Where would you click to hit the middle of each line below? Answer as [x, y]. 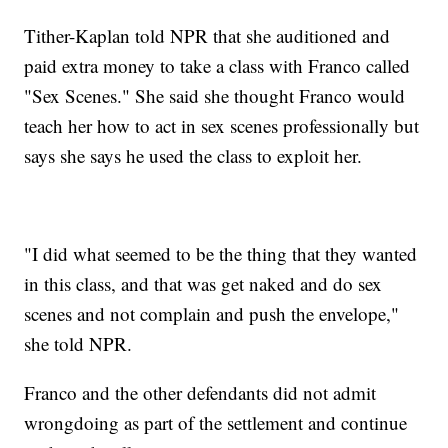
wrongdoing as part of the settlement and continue [216, 423]
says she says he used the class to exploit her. [193, 156]
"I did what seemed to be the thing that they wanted [221, 254]
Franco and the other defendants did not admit [200, 393]
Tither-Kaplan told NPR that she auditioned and [207, 36]
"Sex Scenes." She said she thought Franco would [215, 96]
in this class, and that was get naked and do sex [203, 284]
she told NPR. [78, 344]
